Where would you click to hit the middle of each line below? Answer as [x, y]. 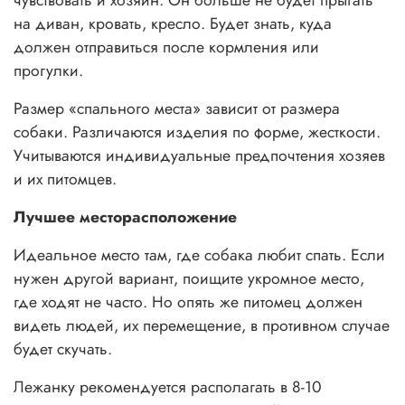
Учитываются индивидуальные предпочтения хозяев [199, 156]
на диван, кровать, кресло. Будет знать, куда [173, 24]
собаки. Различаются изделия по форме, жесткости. [197, 132]
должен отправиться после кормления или [166, 47]
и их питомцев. [65, 179]
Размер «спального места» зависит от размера [177, 109]
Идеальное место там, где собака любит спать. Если [199, 255]
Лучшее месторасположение [125, 217]
